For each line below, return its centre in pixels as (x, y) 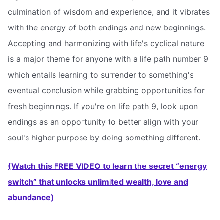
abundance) (31, 198)
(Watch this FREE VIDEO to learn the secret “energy (107, 166)
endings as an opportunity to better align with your (103, 122)
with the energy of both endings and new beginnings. (107, 28)
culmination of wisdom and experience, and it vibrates (109, 12)
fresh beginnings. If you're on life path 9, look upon (103, 106)
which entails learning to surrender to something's (101, 75)
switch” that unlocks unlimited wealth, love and (98, 182)
